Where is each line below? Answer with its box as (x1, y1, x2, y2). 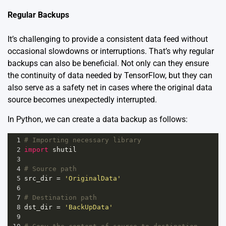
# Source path (24, 164, 85, 173)
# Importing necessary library (24, 136, 141, 144)
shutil (52, 145, 77, 153)
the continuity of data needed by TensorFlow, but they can (8, 70, 212, 80)
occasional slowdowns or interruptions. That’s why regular (8, 46, 214, 56)
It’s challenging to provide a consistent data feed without (8, 34, 208, 44)
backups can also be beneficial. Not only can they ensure (8, 58, 209, 68)
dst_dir (24, 203, 52, 211)
